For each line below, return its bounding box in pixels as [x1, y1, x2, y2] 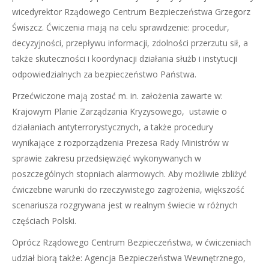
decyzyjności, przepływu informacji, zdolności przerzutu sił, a [12, 37, 248, 49]
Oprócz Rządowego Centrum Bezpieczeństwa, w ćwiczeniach [12, 237, 251, 248]
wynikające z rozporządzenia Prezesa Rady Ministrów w [12, 137, 229, 148]
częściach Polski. [12, 215, 76, 226]
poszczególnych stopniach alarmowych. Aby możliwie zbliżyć [12, 168, 247, 180]
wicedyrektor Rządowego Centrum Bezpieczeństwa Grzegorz [12, 6, 250, 17]
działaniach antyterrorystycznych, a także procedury [12, 121, 213, 133]
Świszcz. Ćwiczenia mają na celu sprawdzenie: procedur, [12, 22, 229, 33]
